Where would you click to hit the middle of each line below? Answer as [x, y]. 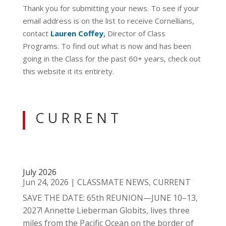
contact [36, 33]
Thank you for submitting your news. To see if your [111, 8]
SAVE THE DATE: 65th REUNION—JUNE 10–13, [110, 198]
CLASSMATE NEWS [113, 182]
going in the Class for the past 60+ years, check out [111, 59]
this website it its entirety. [68, 71]
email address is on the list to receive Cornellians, [108, 21]
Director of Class [135, 33]
